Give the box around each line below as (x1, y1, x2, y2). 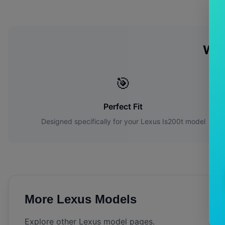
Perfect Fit (103, 101, 143, 112)
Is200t (162, 117, 183, 126)
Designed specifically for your (41, 117, 141, 126)
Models (91, 192, 137, 206)
